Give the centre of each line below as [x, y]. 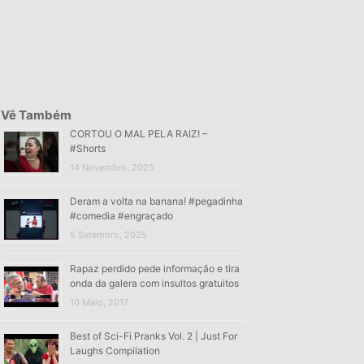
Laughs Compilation [115, 350]
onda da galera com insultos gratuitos [154, 283]
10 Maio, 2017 [99, 302]
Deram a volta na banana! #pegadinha [156, 201]
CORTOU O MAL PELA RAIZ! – [139, 133]
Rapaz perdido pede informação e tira [155, 268]
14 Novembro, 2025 [112, 167]
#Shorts [88, 148]
